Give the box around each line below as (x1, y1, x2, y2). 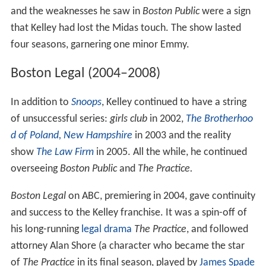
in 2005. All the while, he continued (93, 147, 247, 159)
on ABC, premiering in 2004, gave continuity (65, 191, 255, 202)
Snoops (71, 97, 102, 109)
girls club (109, 113, 147, 125)
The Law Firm (36, 147, 94, 159)
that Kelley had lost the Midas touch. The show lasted (10, 23, 241, 34)
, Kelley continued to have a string (101, 97, 246, 109)
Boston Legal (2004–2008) (10, 66, 160, 81)
